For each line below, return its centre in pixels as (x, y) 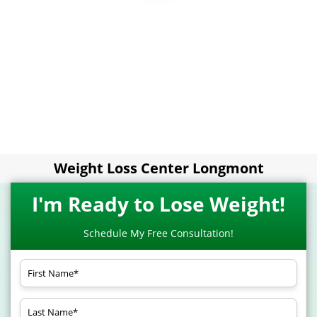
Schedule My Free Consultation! (158, 233)
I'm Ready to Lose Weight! (158, 203)
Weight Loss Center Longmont (158, 168)
